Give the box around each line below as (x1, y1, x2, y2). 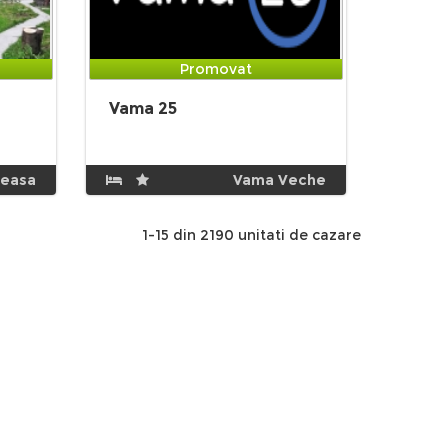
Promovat (179, 60, 252, 78)
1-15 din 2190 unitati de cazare (142, 226, 361, 244)
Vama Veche (232, 171, 326, 189)
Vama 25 (108, 99, 177, 118)
